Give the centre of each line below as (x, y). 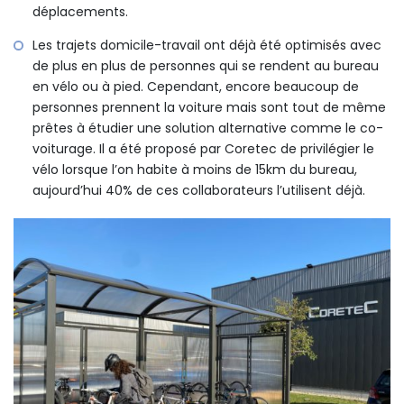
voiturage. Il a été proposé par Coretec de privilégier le (203, 149)
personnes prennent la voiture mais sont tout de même (209, 108)
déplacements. (80, 12)
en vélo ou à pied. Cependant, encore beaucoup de (196, 87)
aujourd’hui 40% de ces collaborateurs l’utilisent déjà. (199, 191)
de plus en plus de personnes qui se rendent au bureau (206, 66)
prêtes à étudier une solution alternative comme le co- (208, 129)
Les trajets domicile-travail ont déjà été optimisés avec (207, 46)
